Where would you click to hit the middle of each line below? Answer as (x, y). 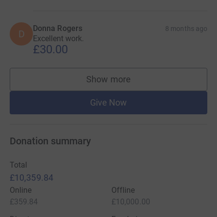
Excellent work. (58, 38)
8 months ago (186, 28)
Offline (123, 190)
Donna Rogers (58, 28)
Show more (108, 79)
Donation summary (50, 141)
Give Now (108, 102)
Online (21, 190)
